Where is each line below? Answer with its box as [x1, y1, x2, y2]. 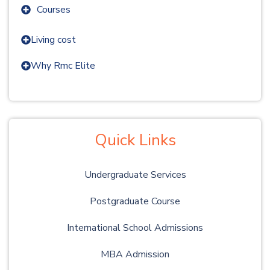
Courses [37, 2, 71, 16]
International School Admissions [67, 221, 203, 234]
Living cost [31, 33, 76, 46]
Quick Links [94, 129, 176, 151]
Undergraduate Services [84, 168, 186, 181]
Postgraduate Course [90, 194, 180, 208]
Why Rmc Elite [31, 58, 95, 72]
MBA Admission [101, 247, 169, 261]
